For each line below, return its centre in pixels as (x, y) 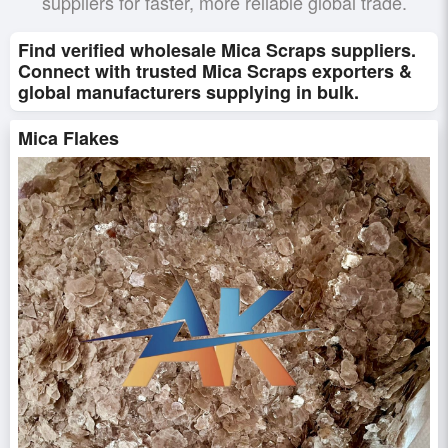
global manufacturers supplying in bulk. (188, 92)
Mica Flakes (68, 138)
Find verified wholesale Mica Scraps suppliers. (217, 50)
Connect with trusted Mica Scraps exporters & (215, 71)
